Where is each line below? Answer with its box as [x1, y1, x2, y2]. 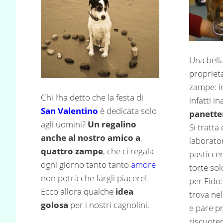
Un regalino [86, 118, 136, 130]
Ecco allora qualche [41, 186, 113, 198]
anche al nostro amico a [41, 132, 140, 144]
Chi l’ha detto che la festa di [41, 92, 143, 104]
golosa [41, 199, 68, 211]
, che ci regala [103, 145, 154, 157]
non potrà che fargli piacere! [41, 172, 147, 184]
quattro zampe [41, 145, 103, 157]
